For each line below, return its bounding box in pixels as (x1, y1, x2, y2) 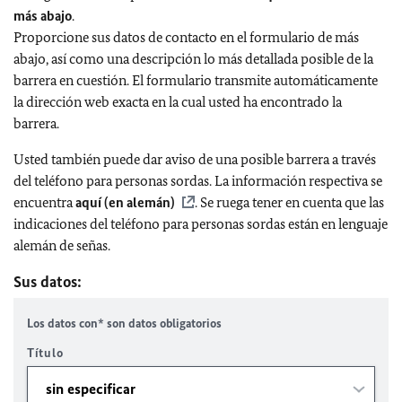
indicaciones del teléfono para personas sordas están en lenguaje (13, 215, 388, 232)
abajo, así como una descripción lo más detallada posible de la (13, 50, 373, 67)
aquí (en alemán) (75, 194, 175, 211)
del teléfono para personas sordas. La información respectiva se (13, 172, 382, 189)
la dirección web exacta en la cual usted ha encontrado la (13, 93, 342, 110)
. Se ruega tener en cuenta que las (195, 194, 384, 211)
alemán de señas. (13, 237, 110, 254)
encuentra (13, 194, 75, 211)
